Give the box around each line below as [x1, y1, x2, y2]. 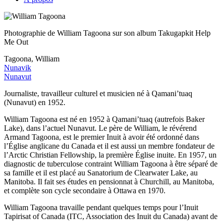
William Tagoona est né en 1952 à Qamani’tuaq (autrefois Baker [4, 114, 205, 123]
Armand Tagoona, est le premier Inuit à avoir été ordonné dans [4, 132, 199, 141]
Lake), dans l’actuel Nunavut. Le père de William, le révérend [4, 123, 197, 132]
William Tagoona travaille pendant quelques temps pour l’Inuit [4, 203, 198, 212]
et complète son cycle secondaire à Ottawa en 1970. [4, 186, 166, 195]
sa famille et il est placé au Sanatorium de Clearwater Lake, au [4, 168, 198, 177]
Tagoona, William [4, 54, 59, 63]
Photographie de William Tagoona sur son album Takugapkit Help [4, 28, 211, 37]
